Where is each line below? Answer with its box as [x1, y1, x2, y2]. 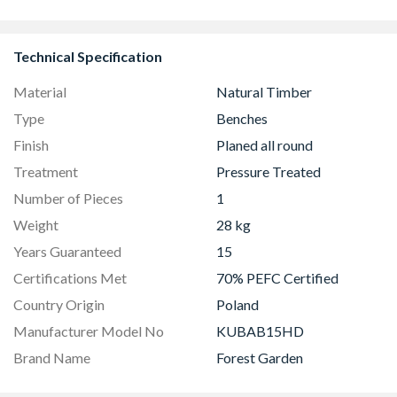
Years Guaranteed [13, 243, 121, 260]
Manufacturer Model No [13, 323, 164, 339]
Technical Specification [13, 48, 162, 65]
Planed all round [216, 136, 313, 153]
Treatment [13, 163, 78, 180]
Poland [216, 296, 259, 313]
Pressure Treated [216, 163, 321, 180]
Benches [216, 110, 268, 127]
